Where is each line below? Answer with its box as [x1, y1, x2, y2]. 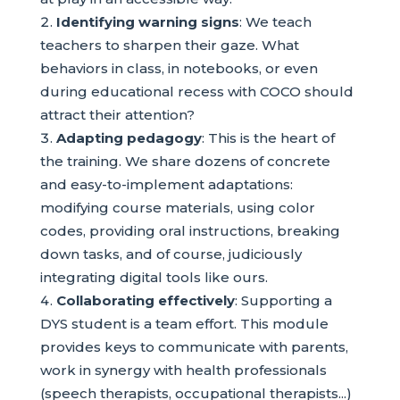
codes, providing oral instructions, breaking [39, 221, 340, 239]
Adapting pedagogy [55, 129, 202, 146]
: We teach [238, 12, 312, 30]
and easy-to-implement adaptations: [39, 175, 293, 193]
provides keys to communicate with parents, [39, 337, 348, 355]
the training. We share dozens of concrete [39, 152, 330, 170]
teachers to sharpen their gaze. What [39, 36, 299, 54]
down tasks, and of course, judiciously [39, 245, 302, 262]
